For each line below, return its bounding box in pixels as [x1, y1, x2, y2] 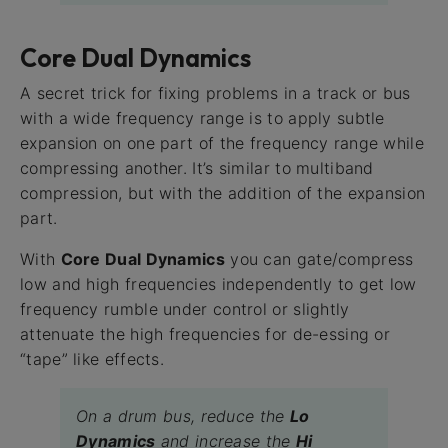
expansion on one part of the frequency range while [20, 133, 424, 154]
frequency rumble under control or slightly [20, 299, 350, 320]
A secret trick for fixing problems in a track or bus [20, 83, 411, 104]
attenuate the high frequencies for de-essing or [20, 324, 391, 345]
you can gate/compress [224, 249, 414, 270]
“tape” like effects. [20, 349, 165, 370]
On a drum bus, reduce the [76, 406, 290, 427]
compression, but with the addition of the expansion [20, 183, 426, 204]
